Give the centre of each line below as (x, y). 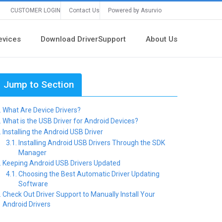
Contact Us (84, 10)
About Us (162, 39)
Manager (33, 153)
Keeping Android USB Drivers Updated (62, 163)
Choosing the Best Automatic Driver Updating (89, 174)
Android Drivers (27, 204)
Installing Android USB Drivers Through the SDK (92, 143)
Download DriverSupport (83, 39)
